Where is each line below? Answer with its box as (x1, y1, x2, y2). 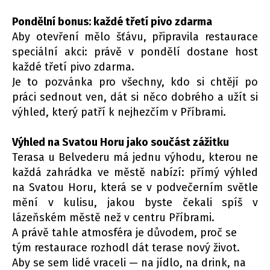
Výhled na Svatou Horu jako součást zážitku (12, 136, 229, 149)
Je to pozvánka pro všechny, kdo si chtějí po (12, 75, 258, 89)
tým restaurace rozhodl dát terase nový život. (12, 241, 240, 255)
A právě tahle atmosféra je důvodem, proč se (12, 226, 237, 240)
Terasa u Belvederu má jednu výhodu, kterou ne (12, 151, 258, 165)
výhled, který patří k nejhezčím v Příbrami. (12, 105, 226, 119)
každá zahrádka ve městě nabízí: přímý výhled (12, 166, 258, 180)
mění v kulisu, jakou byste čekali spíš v (12, 196, 258, 210)
